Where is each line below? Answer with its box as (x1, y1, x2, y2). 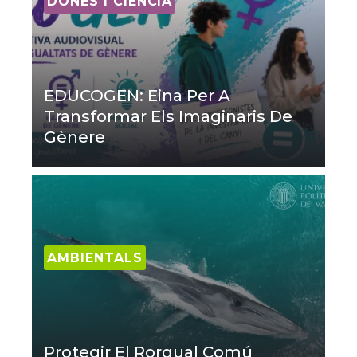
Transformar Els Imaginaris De (44, 106, 292, 126)
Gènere (44, 127, 105, 147)
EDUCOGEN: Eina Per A (44, 85, 230, 105)
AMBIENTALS (47, 249, 143, 265)
